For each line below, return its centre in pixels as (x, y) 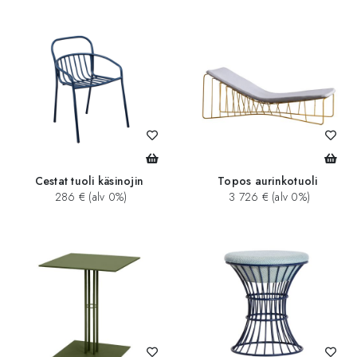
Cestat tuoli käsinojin (89, 181)
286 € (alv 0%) (89, 197)
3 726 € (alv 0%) (268, 197)
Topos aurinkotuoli (268, 181)
